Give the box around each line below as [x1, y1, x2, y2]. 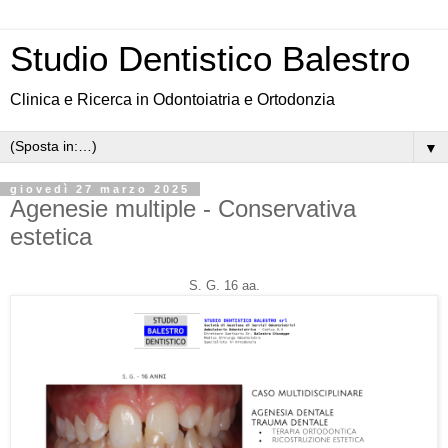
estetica [10, 223, 92, 250]
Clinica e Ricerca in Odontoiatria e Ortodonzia [10, 91, 335, 108]
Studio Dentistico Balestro [10, 40, 410, 78]
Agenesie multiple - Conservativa [10, 195, 356, 222]
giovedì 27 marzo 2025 [10, 183, 190, 195]
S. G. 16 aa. [188, 277, 260, 293]
